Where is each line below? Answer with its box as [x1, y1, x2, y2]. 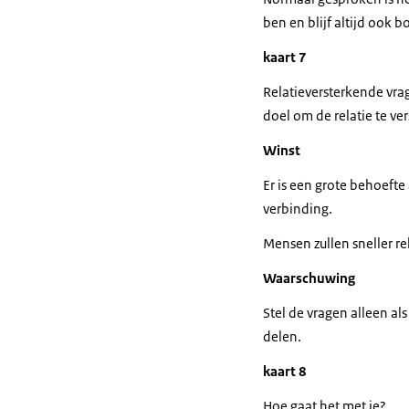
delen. [263, 328, 301, 345]
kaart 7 [263, 48, 307, 66]
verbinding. [263, 200, 332, 217]
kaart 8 [263, 362, 307, 380]
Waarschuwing [263, 269, 355, 287]
